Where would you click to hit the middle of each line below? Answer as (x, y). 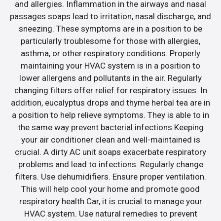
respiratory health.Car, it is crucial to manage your (110, 202)
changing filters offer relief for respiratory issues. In (110, 91)
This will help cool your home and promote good (110, 189)
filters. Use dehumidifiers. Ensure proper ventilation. (110, 177)
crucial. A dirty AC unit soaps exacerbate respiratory (110, 152)
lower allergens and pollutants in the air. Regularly (110, 78)
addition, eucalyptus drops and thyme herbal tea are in (110, 103)
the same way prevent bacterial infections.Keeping (110, 128)
